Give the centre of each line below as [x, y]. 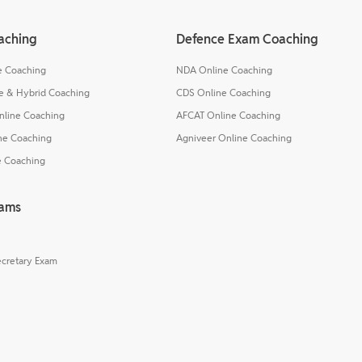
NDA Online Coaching [224, 69]
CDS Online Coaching [223, 92]
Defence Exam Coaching [247, 39]
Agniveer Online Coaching [234, 137]
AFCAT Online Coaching [228, 115]
